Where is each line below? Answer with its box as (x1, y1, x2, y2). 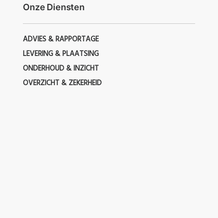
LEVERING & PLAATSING (23, 48, 99, 60)
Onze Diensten (23, 2, 85, 13)
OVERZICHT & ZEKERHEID (23, 77, 102, 90)
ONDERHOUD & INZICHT (23, 63, 99, 75)
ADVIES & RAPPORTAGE (23, 34, 99, 46)
